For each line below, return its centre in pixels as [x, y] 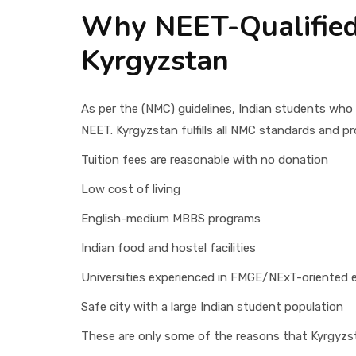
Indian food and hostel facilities [168, 248]
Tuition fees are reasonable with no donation [205, 159]
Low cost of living [131, 189]
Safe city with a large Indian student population [212, 306]
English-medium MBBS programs [171, 218]
